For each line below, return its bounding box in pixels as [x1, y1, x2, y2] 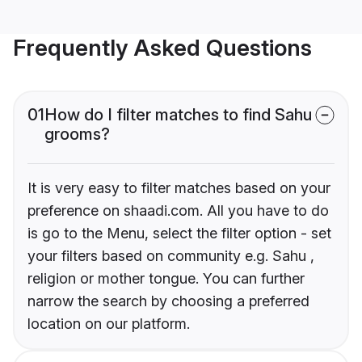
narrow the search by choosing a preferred [27, 293, 309, 310]
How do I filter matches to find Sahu [44, 105, 312, 125]
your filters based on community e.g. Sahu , [27, 247, 314, 265]
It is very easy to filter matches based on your [27, 179, 330, 197]
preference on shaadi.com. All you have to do [27, 202, 329, 220]
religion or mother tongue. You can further [27, 270, 305, 288]
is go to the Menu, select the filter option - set [27, 225, 331, 242]
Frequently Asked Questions [13, 34, 312, 62]
